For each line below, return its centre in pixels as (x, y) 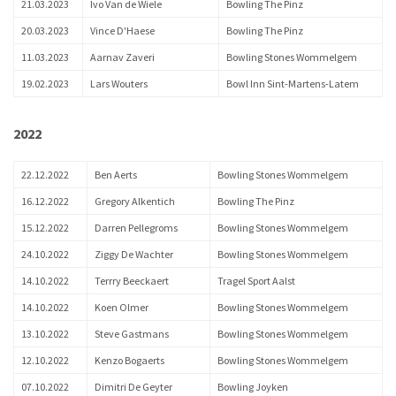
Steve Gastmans (132, 334)
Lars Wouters (119, 84)
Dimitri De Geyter (133, 387)
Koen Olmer (122, 307)
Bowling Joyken (253, 387)
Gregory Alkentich (135, 201)
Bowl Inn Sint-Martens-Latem (293, 84)
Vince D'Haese (122, 30)
